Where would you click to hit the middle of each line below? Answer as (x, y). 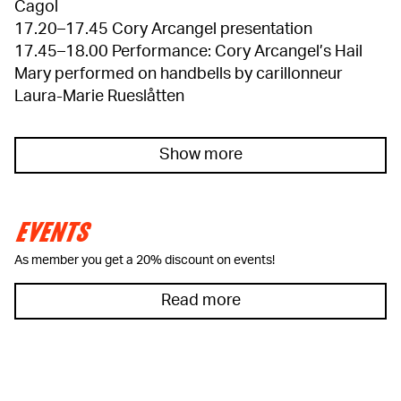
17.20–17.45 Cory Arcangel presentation (165, 30)
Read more (200, 301)
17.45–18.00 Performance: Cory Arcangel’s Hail (188, 52)
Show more (200, 155)
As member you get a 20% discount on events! (145, 260)
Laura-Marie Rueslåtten (101, 97)
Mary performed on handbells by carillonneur (179, 74)
